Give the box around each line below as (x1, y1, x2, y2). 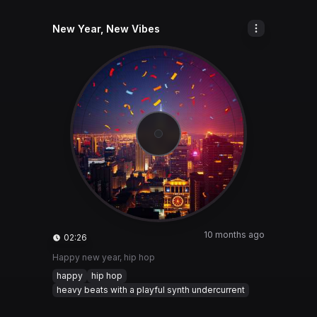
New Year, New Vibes (52, 23, 160, 35)
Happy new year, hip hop (52, 252, 155, 263)
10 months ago (204, 229, 265, 240)
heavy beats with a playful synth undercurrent (57, 284, 245, 295)
